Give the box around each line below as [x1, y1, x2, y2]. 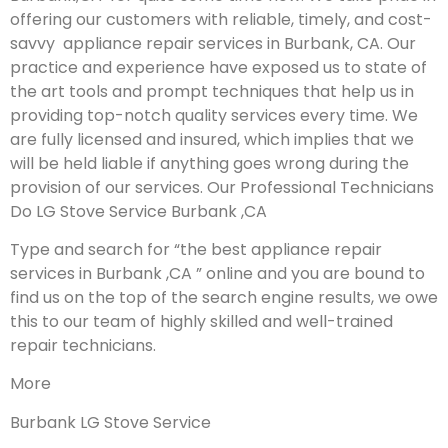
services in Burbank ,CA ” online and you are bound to [10, 262, 425, 286]
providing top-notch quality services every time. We [10, 103, 418, 127]
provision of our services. [10, 175, 207, 199]
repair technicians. [10, 334, 156, 358]
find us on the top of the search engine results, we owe [10, 286, 438, 310]
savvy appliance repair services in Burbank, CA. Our [10, 31, 416, 55]
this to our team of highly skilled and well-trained [10, 310, 393, 334]
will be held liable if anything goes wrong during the [10, 151, 409, 175]
